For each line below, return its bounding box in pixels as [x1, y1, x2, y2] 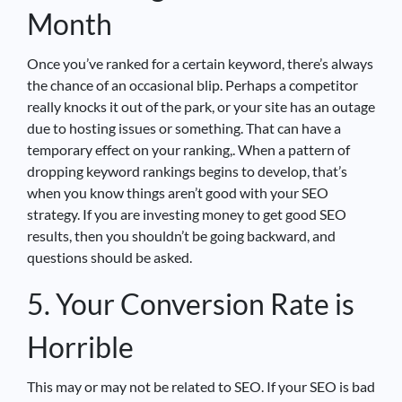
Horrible [27, 328, 134, 364]
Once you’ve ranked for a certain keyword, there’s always [27, 54, 373, 72]
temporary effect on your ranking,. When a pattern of [27, 140, 350, 158]
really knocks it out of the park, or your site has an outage [27, 97, 375, 115]
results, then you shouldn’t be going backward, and [27, 226, 336, 244]
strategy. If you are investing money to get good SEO [27, 205, 346, 223]
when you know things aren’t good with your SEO [27, 183, 328, 201]
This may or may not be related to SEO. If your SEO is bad [27, 377, 375, 395]
